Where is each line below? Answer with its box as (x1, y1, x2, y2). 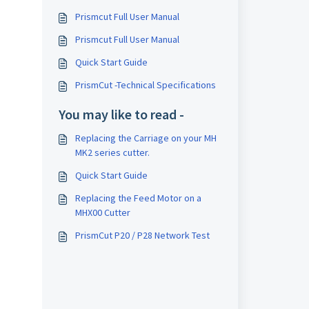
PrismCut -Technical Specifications (74, 79, 217, 91)
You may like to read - (58, 106, 184, 123)
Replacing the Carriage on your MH (74, 132, 217, 144)
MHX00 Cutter (74, 206, 130, 219)
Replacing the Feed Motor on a (74, 192, 201, 204)
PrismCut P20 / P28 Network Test (74, 229, 210, 241)
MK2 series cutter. (74, 146, 150, 159)
